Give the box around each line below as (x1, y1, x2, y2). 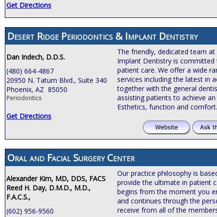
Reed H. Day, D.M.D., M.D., (6, 183, 91, 192)
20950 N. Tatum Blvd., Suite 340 (6, 75, 107, 85)
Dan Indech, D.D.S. (6, 52, 65, 62)
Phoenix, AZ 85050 (6, 84, 67, 94)
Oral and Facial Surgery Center (7, 151, 135, 164)
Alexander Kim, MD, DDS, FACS (6, 173, 106, 183)
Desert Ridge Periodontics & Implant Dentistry (7, 29, 198, 43)
